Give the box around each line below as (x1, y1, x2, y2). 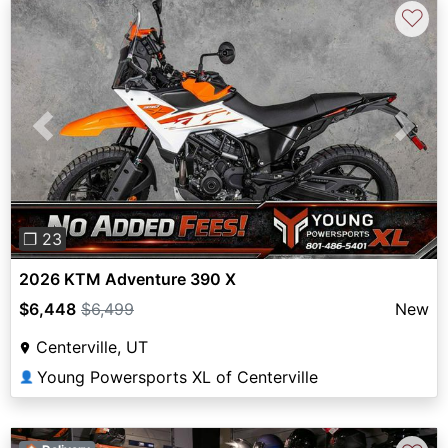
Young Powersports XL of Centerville (37, 367, 318, 388)
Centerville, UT (36, 337, 148, 358)
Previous (42, 127, 108, 148)
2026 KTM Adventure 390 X (19, 269, 236, 290)
